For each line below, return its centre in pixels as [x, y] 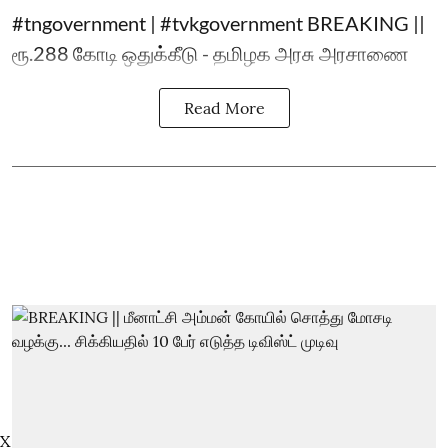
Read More [224, 108]
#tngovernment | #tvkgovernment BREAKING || [218, 23]
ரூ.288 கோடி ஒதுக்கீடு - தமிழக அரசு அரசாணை [210, 53]
